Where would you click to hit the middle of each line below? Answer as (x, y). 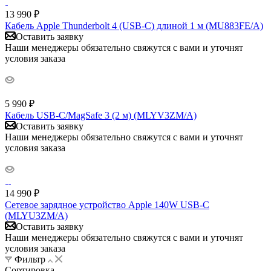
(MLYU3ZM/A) (36, 215)
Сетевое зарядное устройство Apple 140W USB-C (107, 204)
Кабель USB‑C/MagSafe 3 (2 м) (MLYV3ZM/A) (101, 115)
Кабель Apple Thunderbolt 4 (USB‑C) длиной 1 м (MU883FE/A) (134, 25)
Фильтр (30, 259)
